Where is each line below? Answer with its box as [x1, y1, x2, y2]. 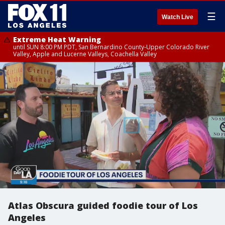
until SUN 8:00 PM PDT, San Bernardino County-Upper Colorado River [13, 43, 209, 51]
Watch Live [162, 14, 193, 21]
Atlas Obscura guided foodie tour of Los [8, 199, 198, 211]
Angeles [8, 211, 46, 223]
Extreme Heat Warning [13, 35, 101, 44]
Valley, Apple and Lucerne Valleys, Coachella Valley [13, 50, 157, 58]
